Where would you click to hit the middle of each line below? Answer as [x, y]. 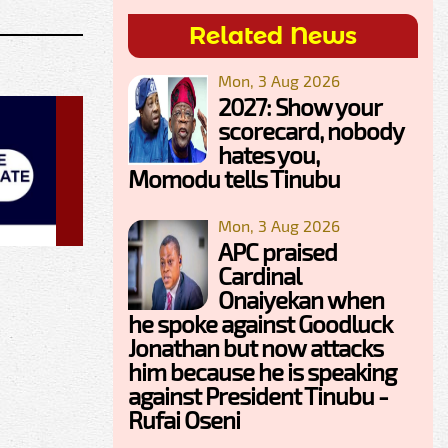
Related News [273, 36]
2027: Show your [299, 107]
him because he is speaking [262, 372]
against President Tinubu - [258, 396]
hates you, [268, 155]
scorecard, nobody [310, 131]
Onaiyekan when [301, 300]
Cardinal [259, 276]
